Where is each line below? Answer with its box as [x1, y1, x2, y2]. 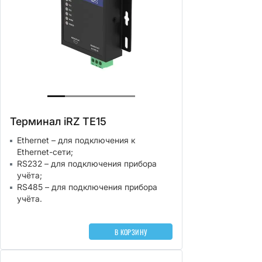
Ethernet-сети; [17, 147, 73, 157]
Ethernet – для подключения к [17, 135, 135, 145]
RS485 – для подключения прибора [17, 182, 157, 192]
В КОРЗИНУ [114, 226, 147, 237]
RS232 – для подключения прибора [17, 158, 157, 168]
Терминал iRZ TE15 [10, 115, 106, 127]
